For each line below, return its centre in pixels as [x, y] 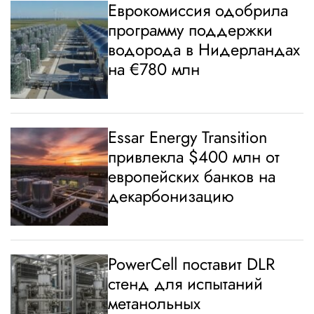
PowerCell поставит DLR [192, 264]
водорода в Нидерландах [204, 49]
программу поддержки [191, 30]
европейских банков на [192, 176]
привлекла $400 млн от [194, 157]
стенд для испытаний [186, 284]
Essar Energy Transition [188, 137]
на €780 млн [154, 69]
